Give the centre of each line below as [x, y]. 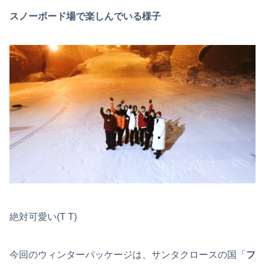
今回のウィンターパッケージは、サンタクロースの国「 [128, 254]
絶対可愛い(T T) [43, 216]
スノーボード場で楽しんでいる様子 [85, 16]
